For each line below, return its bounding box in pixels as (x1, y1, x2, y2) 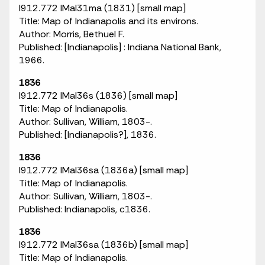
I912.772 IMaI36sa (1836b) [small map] (19, 238, 188, 251)
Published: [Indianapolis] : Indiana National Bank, (19, 41, 221, 53)
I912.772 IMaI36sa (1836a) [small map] (19, 164, 188, 176)
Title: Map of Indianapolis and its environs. (19, 15, 198, 27)
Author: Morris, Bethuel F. (19, 28, 124, 40)
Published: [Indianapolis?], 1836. (19, 128, 156, 141)
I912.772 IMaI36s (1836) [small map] (19, 89, 177, 102)
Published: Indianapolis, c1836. (19, 203, 150, 215)
